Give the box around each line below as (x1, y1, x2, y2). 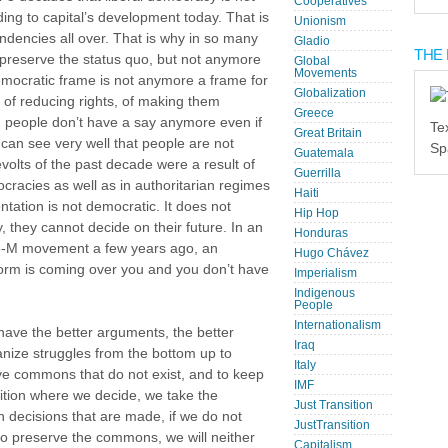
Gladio (294, 35, 330, 47)
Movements (294, 67, 357, 79)
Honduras (294, 227, 348, 239)
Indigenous (294, 287, 355, 299)
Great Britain (294, 127, 362, 139)
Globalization (294, 87, 366, 99)
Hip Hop (294, 207, 339, 219)
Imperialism (294, 267, 357, 279)
